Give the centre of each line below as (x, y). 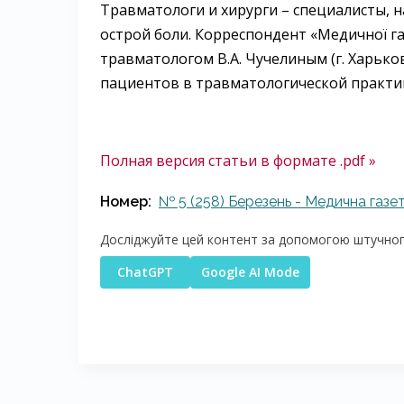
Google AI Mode (250, 272)
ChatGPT (145, 272)
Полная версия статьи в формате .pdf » (238, 161)
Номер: (126, 202)
